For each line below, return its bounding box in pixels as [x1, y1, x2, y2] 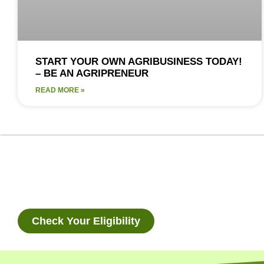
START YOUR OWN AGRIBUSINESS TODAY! [35, 55, 242, 67]
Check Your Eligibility [32, 214, 140, 227]
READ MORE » [35, 85, 85, 94]
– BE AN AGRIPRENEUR [35, 67, 148, 79]
